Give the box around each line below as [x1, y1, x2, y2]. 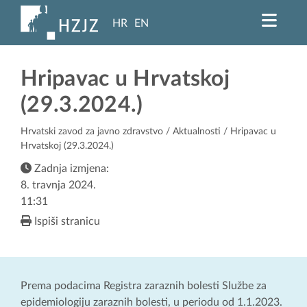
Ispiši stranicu [32, 216, 100, 228]
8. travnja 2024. [21, 180, 96, 191]
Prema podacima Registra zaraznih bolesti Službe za [21, 280, 267, 292]
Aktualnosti [173, 127, 221, 137]
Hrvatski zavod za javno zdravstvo [21, 127, 163, 137]
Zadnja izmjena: [32, 163, 109, 175]
